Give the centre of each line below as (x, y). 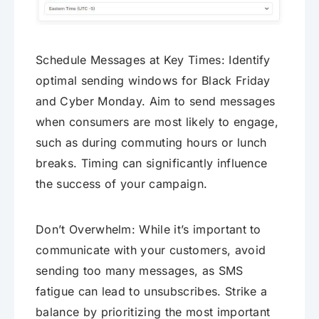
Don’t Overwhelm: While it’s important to (148, 229)
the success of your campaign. (122, 183)
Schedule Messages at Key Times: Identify (153, 59)
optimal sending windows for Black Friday (153, 80)
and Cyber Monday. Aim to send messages (156, 101)
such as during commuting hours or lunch (151, 142)
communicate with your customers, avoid (151, 250)
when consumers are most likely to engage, (157, 121)
